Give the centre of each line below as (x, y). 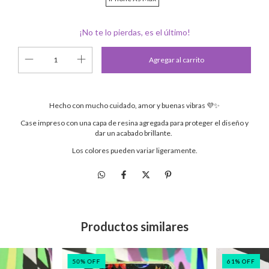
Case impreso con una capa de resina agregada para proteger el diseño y (134, 122)
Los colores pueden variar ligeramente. (134, 150)
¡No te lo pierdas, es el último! (134, 32)
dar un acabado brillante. (134, 133)
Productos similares (134, 226)
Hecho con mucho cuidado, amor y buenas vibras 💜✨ (134, 105)
